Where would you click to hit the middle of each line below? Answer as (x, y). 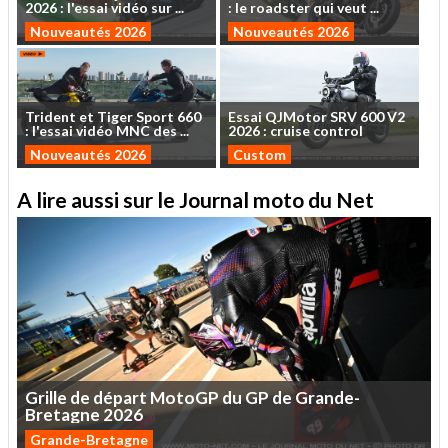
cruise (289, 131)
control (337, 131)
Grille (46, 397)
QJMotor (295, 117)
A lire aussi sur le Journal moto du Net (195, 200)
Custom (259, 155)
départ (120, 397)
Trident (50, 117)
